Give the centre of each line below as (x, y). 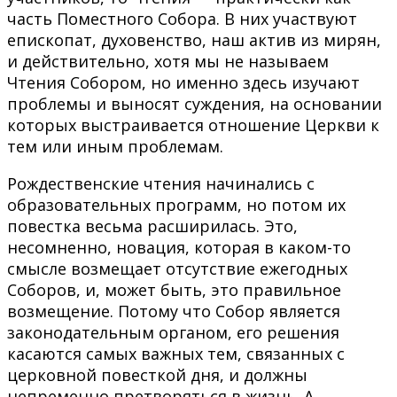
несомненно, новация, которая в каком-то (179, 247)
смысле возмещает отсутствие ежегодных (177, 268)
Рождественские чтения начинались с (161, 183)
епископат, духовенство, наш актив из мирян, (194, 39)
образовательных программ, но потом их (176, 204)
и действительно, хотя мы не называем (168, 61)
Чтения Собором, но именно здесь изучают (183, 82)
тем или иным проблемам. (115, 146)
